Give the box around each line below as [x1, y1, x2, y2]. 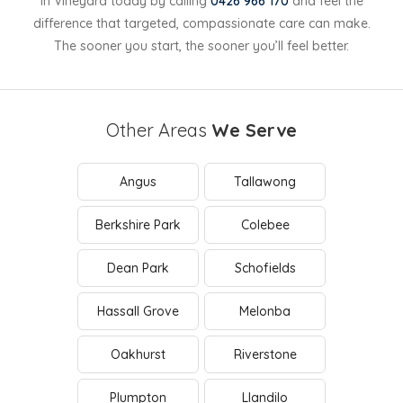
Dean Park [107, 260, 169, 276]
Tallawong [234, 174, 296, 190]
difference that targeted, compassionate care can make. [32, 15, 371, 31]
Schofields [234, 260, 296, 276]
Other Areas [106, 119, 211, 141]
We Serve [211, 119, 297, 141]
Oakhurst [111, 346, 166, 363]
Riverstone [233, 346, 297, 363]
